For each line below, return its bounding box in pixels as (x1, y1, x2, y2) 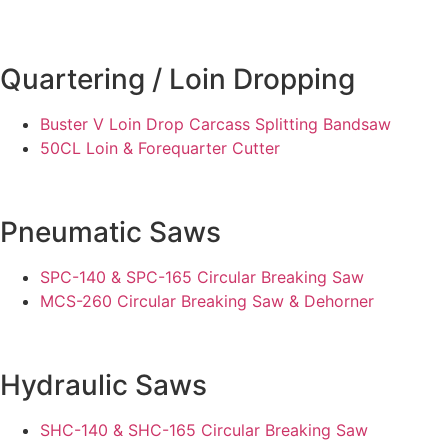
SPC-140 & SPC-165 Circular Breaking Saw (40, 267, 364, 288)
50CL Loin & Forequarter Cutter (40, 138, 280, 159)
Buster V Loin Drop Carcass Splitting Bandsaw (40, 114, 391, 135)
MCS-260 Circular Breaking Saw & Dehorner (40, 291, 374, 312)
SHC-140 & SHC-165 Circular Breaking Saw (40, 420, 368, 441)
